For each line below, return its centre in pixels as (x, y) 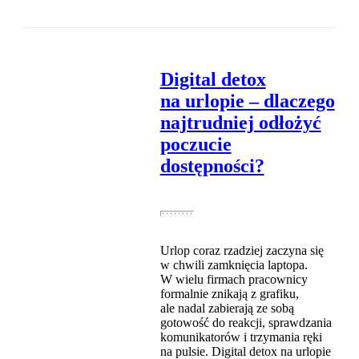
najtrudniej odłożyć (240, 123)
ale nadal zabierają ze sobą (227, 309)
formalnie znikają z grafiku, (229, 294)
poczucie (196, 145)
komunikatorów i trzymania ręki (241, 337)
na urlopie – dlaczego (247, 101)
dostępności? (212, 166)
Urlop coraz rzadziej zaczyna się (242, 251)
